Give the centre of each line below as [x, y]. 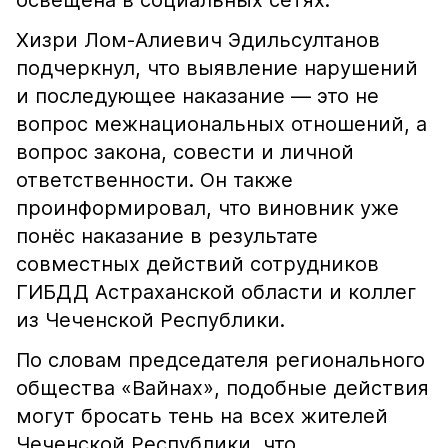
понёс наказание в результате [167, 236]
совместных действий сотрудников [197, 264]
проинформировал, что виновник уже [207, 208]
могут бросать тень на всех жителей [202, 416]
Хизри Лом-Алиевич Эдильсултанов [198, 40]
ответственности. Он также [154, 180]
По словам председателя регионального [220, 360]
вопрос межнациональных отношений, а [221, 124]
